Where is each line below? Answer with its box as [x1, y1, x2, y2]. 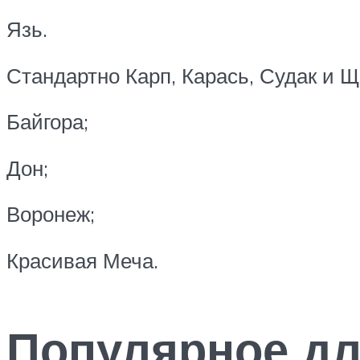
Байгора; [6, 108, 88, 135]
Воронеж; [6, 201, 95, 227]
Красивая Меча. [6, 247, 158, 274]
